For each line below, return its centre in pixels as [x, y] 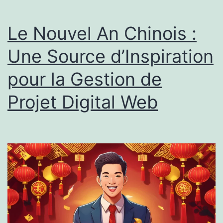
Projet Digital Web [83, 102]
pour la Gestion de [85, 79]
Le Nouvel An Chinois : [102, 33]
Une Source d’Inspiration [111, 56]
